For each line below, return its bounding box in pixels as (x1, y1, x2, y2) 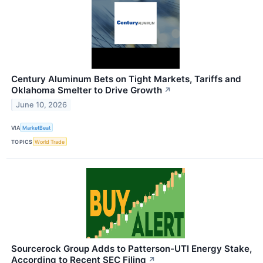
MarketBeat (22, 124, 51, 131)
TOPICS (11, 138, 33, 145)
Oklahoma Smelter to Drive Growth (11, 84, 162, 96)
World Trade (35, 138, 65, 145)
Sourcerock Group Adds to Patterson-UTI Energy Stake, (11, 243, 252, 255)
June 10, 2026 (16, 100, 68, 109)
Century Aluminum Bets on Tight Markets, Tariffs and (11, 73, 241, 85)
